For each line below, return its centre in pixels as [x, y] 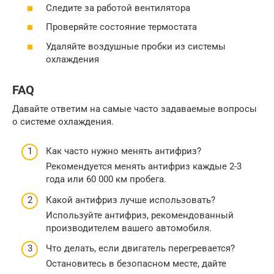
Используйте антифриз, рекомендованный [140, 215]
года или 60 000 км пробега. [106, 180]
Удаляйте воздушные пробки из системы [136, 46]
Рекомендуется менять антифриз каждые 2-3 [144, 167]
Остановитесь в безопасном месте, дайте [136, 264]
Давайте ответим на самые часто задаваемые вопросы [135, 109]
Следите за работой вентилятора [118, 8]
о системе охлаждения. [63, 121]
